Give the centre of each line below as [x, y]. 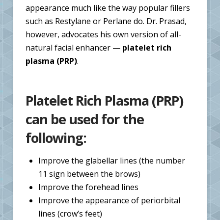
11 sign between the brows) [90, 174]
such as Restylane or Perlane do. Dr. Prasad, [106, 21]
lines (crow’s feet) [70, 213]
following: [56, 137]
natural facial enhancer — [74, 48]
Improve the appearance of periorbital [110, 200]
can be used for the [84, 119]
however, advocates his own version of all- [103, 34]
